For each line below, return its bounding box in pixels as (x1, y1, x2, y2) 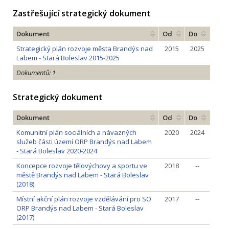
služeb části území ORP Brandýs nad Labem (16, 137, 152, 146)
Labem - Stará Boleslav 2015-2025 (16, 53, 120, 62)
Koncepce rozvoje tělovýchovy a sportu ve (16, 161, 147, 170)
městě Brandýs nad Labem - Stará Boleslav (16, 170, 149, 179)
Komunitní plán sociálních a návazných (16, 128, 136, 137)
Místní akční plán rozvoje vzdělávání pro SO (16, 194, 151, 203)
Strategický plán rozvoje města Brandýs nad (16, 44, 153, 53)
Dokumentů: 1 (16, 68, 56, 77)
